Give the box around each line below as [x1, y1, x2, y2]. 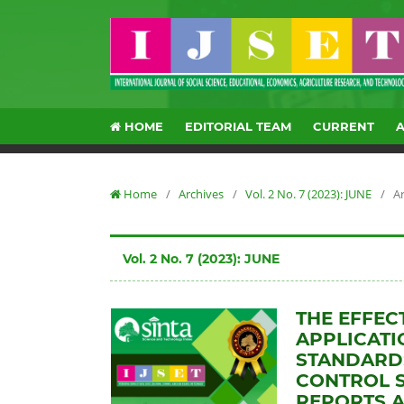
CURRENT [313, 119, 375, 133]
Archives [179, 185, 224, 202]
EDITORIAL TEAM [185, 119, 292, 133]
